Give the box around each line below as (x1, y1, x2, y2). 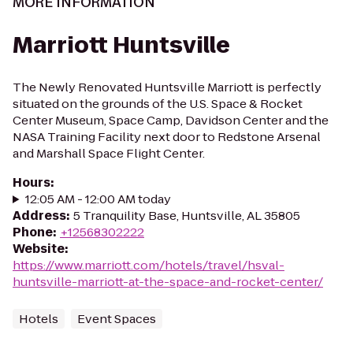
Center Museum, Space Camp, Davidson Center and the (13, 112, 329, 128)
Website (13, 240, 65, 257)
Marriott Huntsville (13, 30, 230, 61)
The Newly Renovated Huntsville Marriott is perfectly (13, 79, 321, 95)
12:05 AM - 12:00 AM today (24, 191, 171, 207)
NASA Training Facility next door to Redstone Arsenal (13, 128, 321, 145)
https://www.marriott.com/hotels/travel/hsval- (13, 257, 284, 273)
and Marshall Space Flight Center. (13, 145, 205, 162)
